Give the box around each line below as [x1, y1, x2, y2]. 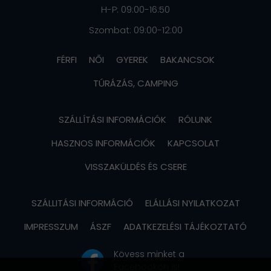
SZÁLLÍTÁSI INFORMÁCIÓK [59, 113, 166, 126]
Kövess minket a [114, 248, 184, 261]
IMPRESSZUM [24, 220, 78, 233]
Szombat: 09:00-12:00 [88, 23, 183, 36]
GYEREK [116, 53, 148, 67]
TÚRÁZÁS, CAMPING [93, 77, 178, 90]
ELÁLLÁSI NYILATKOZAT [145, 197, 240, 210]
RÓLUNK [178, 113, 212, 126]
